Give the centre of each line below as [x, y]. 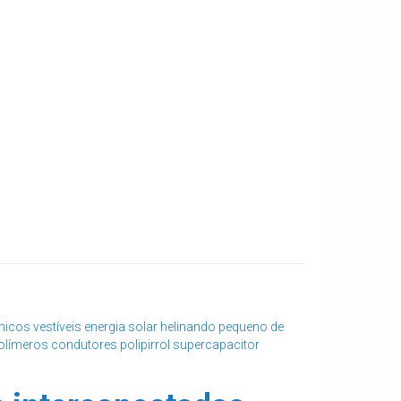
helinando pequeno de [222, 327]
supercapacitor [216, 345]
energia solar [121, 327]
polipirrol [145, 345]
